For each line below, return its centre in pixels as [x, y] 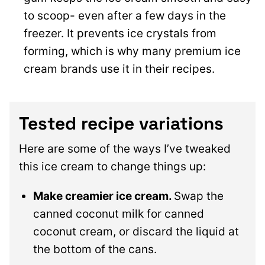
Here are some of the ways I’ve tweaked [125, 149]
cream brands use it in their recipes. [121, 69]
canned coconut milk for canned [119, 214]
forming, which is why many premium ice [132, 51]
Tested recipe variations [121, 124]
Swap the [199, 196]
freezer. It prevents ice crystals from [120, 34]
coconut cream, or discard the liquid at [136, 232]
